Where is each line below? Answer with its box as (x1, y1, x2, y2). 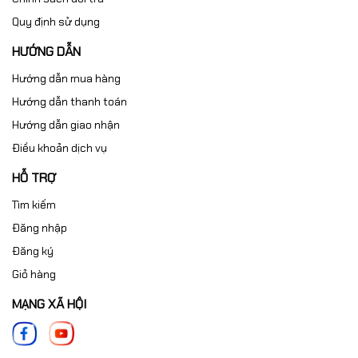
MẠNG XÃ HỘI (12, 295, 86, 312)
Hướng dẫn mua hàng (12, 70, 121, 86)
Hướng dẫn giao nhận (12, 117, 120, 132)
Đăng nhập (12, 220, 67, 235)
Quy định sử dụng (12, 14, 100, 29)
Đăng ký (12, 243, 54, 258)
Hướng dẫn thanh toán (12, 93, 127, 109)
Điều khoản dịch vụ (12, 140, 107, 155)
